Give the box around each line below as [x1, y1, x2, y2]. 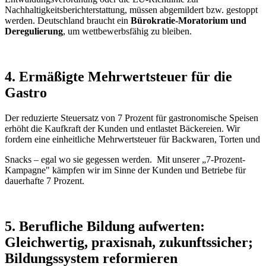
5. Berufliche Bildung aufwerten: [5, 218, 205, 234]
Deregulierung [5, 26, 63, 37]
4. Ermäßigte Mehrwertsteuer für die [5, 69, 232, 85]
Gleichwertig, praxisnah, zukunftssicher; [5, 234, 253, 250]
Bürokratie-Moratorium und [131, 15, 246, 26]
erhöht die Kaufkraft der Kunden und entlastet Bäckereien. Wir [5, 123, 240, 134]
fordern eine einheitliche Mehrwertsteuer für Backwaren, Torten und [5, 134, 260, 145]
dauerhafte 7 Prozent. [5, 176, 84, 186]
